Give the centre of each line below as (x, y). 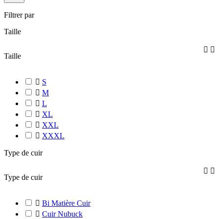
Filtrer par (19, 15)
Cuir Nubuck (62, 214)
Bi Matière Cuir (66, 203)
